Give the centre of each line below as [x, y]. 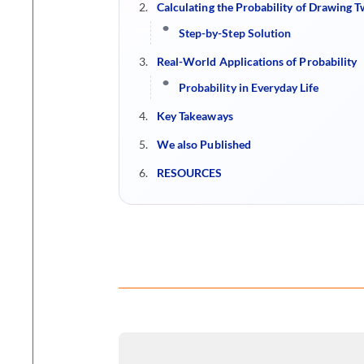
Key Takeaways [195, 115]
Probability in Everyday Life [249, 87]
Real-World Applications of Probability [257, 61]
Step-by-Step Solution [235, 32]
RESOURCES [190, 172]
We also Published [204, 144]
